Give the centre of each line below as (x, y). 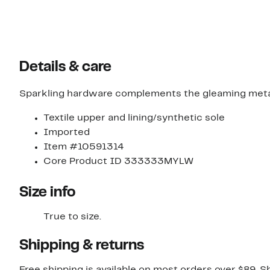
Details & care (65, 68)
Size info (47, 193)
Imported (67, 133)
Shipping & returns (82, 246)
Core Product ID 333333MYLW (118, 162)
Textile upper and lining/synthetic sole (134, 118)
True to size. (72, 217)
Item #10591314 (83, 147)
